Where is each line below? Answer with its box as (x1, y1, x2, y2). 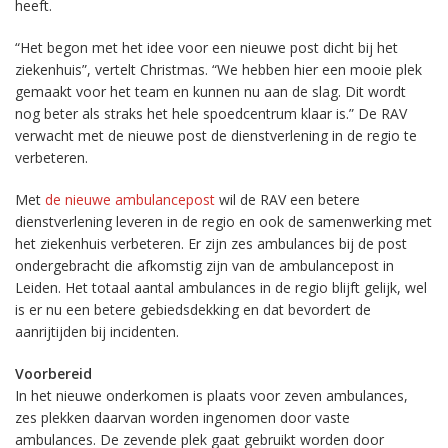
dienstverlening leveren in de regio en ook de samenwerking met (15, 212, 432, 231)
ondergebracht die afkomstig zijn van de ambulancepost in (15, 256, 394, 275)
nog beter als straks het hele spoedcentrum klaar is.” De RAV (15, 104, 407, 123)
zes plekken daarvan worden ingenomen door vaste (15, 408, 350, 427)
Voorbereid (15, 364, 92, 383)
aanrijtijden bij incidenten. (15, 322, 179, 341)
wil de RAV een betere (215, 190, 360, 209)
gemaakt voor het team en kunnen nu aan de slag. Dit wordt (15, 82, 406, 101)
